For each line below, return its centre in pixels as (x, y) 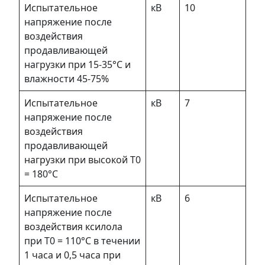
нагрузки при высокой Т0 (83, 159)
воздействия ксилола (73, 226)
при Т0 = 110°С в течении (82, 240)
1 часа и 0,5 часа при (72, 255)
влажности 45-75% (67, 78)
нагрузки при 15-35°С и (77, 64)
